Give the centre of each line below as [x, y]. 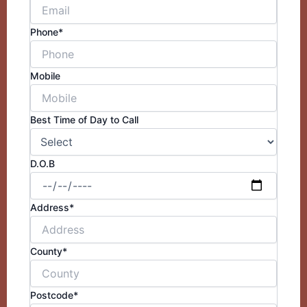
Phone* [48, 32]
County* [49, 251]
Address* [52, 207]
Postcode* [54, 295]
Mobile [47, 75]
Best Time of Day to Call [84, 119]
